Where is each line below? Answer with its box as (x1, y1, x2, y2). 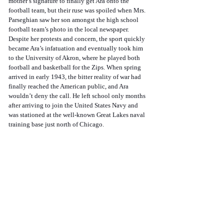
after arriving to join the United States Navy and (8, 101, 139, 109)
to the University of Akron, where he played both (8, 54, 141, 62)
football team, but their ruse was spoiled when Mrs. (8, 6, 147, 14)
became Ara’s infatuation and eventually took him (8, 44, 144, 52)
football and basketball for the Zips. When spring (8, 63, 142, 71)
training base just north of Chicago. (8, 120, 105, 128)
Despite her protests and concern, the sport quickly (8, 35, 146, 43)
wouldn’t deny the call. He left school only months (8, 92, 147, 100)
